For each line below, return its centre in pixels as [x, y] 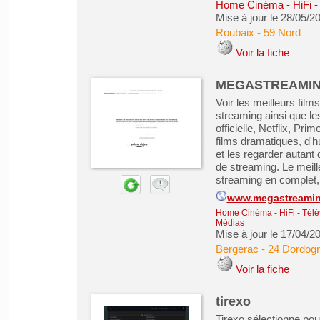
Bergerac [237, 249]
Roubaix [235, 32]
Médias [230, 223]
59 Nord [282, 32]
